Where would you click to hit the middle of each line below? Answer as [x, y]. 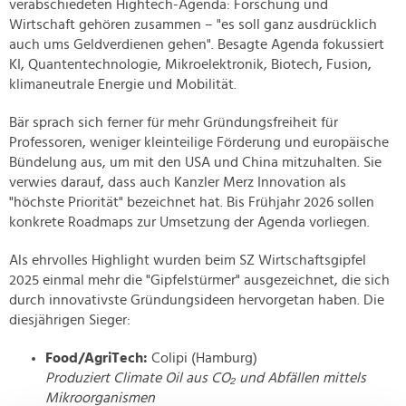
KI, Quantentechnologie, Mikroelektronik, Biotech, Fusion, [190, 65]
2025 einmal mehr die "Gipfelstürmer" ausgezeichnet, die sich [199, 280]
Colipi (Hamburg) [203, 358]
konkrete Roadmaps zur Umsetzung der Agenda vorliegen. [189, 222]
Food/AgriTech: [97, 358]
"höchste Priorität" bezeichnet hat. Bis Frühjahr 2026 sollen [192, 203]
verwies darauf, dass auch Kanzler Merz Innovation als [178, 183]
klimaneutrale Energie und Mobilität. [123, 85]
